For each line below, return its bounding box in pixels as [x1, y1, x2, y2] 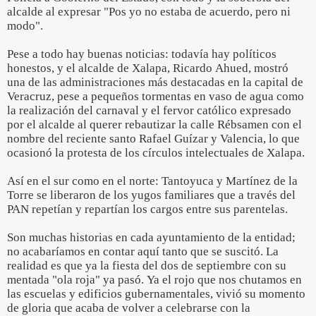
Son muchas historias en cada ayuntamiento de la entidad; [7, 231, 296, 244]
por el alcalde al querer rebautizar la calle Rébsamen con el [7, 118, 302, 131]
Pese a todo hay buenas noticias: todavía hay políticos [7, 47, 276, 61]
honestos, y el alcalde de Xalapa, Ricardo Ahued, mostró [7, 61, 288, 75]
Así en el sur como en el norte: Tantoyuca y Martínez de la [7, 174, 298, 188]
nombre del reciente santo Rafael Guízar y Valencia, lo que [7, 132, 300, 145]
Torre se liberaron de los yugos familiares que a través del [7, 188, 296, 202]
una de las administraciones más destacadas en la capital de [7, 75, 303, 89]
